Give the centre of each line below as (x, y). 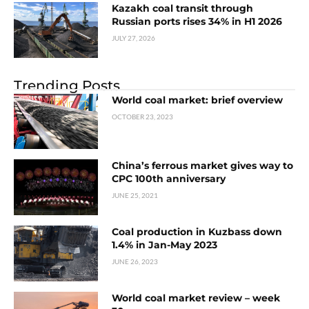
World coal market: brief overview (198, 100)
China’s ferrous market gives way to (203, 166)
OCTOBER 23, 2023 (143, 116)
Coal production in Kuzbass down (197, 232)
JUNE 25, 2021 (135, 196)
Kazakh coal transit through (183, 8)
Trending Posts (67, 85)
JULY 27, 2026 (134, 38)
